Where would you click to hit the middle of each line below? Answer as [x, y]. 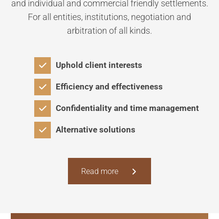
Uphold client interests [99, 65]
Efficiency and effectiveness [109, 87]
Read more [101, 172]
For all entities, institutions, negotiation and [109, 17]
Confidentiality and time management [127, 108]
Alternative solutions [96, 130]
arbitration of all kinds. [109, 31]
